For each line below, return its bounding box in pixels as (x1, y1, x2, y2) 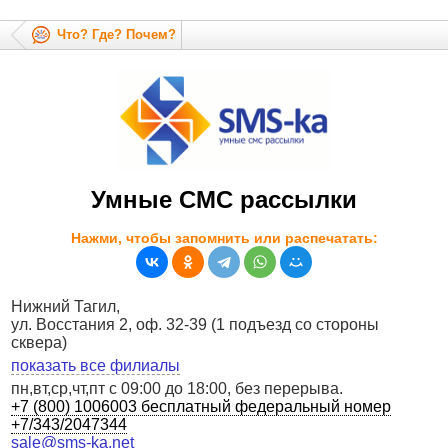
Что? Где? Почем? (57, 27, 177, 42)
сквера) (11, 334, 68, 352)
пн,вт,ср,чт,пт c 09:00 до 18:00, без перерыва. (11, 380, 344, 398)
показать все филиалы (11, 357, 181, 375)
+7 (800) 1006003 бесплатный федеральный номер (11, 398, 392, 416)
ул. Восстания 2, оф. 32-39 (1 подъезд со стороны (11, 316, 380, 334)
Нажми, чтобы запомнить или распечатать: (70, 230, 378, 247)
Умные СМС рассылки (91, 186, 357, 214)
